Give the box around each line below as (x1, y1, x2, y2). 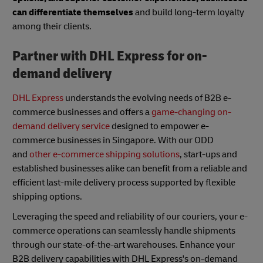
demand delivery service (12, 120, 110, 133)
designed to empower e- (110, 120, 209, 133)
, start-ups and (180, 149, 237, 161)
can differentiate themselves (12, 6, 133, 18)
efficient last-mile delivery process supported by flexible (12, 177, 235, 189)
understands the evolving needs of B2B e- (63, 92, 231, 104)
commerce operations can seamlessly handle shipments (12, 225, 235, 237)
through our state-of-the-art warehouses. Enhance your (12, 239, 235, 251)
